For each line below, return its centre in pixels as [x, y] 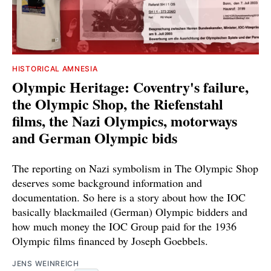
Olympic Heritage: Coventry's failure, [130, 87]
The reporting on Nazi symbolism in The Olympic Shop [135, 168]
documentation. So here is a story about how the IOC [129, 197]
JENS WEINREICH [46, 263]
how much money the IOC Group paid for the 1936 [124, 226]
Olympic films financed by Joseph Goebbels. [110, 240]
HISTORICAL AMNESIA [55, 68]
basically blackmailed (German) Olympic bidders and [130, 211]
